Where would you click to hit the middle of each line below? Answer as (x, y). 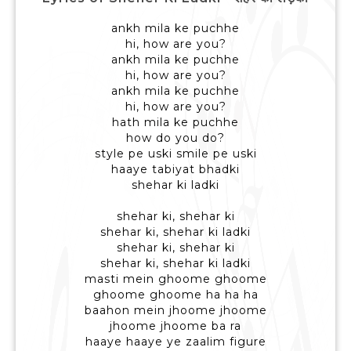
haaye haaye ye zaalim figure (175, 342)
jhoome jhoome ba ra (175, 326)
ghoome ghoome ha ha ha (175, 295)
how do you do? (175, 138)
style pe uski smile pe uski (175, 154)
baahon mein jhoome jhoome (175, 311)
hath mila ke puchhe (175, 123)
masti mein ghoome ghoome (175, 279)
